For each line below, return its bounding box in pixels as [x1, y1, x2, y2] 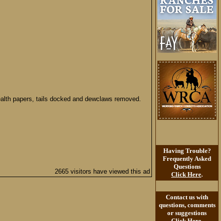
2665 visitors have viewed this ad [55, 168, 150, 175]
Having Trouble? [163, 147, 211, 154]
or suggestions [167, 209, 207, 217]
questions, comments [158, 201, 216, 209]
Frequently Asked [163, 155, 211, 162]
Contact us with [166, 193, 208, 201]
